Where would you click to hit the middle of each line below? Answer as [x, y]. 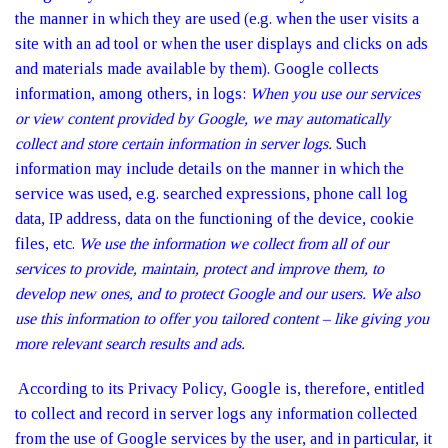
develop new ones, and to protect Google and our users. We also [217, 293]
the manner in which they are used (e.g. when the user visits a [217, 18]
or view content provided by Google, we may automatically [202, 118]
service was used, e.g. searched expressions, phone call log [211, 193]
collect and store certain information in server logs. [173, 143]
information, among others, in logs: [132, 93]
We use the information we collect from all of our [233, 243]
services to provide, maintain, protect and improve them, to [199, 268]
